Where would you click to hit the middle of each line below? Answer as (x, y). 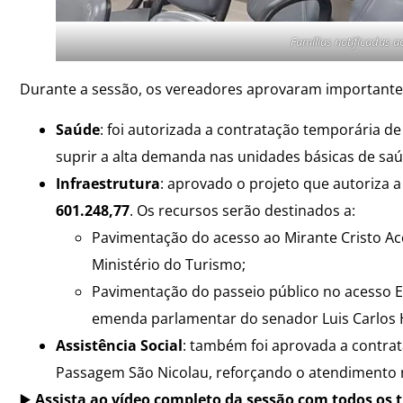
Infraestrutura (108, 183)
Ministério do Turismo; (169, 264)
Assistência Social (119, 345)
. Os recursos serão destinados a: (242, 210)
